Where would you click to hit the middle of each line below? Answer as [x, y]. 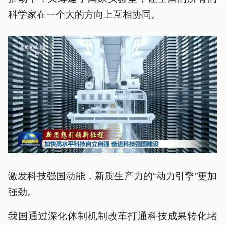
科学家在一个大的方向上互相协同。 [84, 13]
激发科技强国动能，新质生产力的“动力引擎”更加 [113, 175]
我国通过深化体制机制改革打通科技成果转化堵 [113, 215]
